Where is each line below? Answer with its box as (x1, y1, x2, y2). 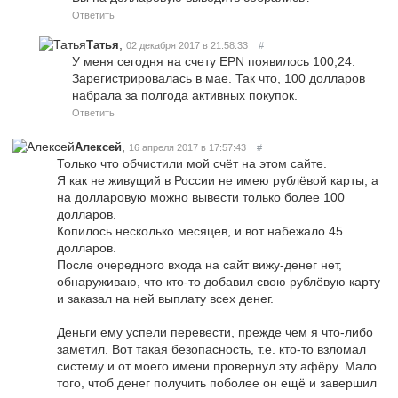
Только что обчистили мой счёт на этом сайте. (57, 155, 327, 171)
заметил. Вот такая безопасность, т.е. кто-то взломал (57, 341, 366, 356)
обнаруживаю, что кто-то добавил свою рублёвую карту (57, 274, 380, 289)
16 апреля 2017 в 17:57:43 (129, 141, 246, 153)
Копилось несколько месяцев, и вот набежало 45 (57, 223, 343, 238)
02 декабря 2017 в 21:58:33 (126, 39, 248, 51)
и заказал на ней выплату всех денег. (57, 291, 274, 306)
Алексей (75, 139, 122, 154)
